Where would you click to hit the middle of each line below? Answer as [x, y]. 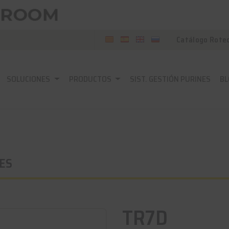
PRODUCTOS [91, 79]
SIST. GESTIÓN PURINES [170, 79]
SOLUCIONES [29, 79]
